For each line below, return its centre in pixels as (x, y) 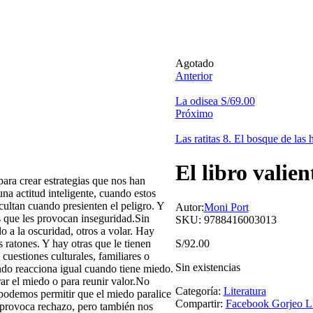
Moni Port (226, 207)
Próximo (194, 114)
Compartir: (199, 303)
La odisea (196, 101)
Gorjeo (287, 303)
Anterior (194, 76)
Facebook (247, 303)
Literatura (245, 291)
